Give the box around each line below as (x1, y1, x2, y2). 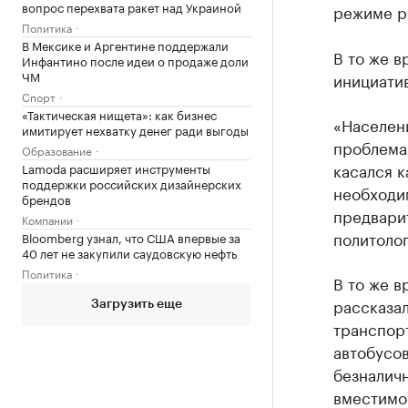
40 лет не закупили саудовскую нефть (22, 242, 237, 261)
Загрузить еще (90, 297, 182, 311)
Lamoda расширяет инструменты (22, 158, 210, 177)
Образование (22, 140, 92, 158)
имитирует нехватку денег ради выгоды (22, 119, 249, 138)
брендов (22, 189, 71, 208)
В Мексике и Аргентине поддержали (22, 35, 229, 54)
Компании (22, 209, 73, 228)
